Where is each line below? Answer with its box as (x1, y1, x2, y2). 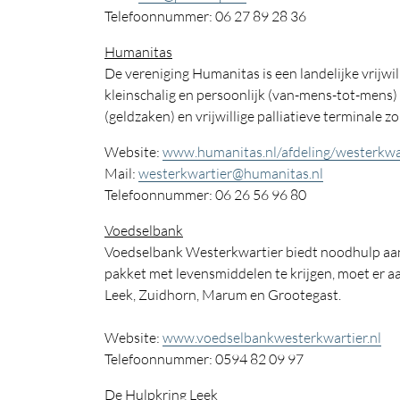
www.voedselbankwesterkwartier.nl (162, 329, 381, 346)
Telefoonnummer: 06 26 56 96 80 (104, 186, 306, 204)
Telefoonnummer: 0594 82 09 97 (104, 350, 304, 368)
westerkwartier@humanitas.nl (138, 164, 323, 182)
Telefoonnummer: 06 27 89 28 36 (104, 7, 306, 25)
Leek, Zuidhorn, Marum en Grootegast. (104, 286, 341, 304)
